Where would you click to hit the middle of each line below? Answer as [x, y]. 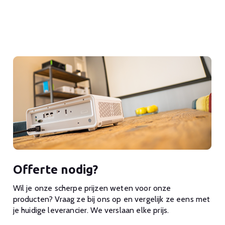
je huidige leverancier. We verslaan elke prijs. [91, 210]
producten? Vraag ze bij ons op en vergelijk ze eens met [111, 199]
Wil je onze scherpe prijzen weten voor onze [92, 188]
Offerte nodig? [55, 169]
